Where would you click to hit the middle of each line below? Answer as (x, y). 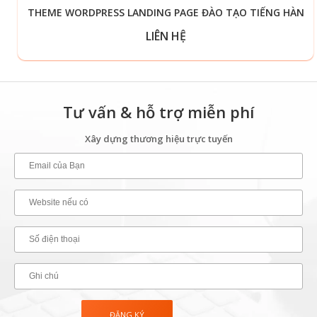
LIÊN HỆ (166, 36)
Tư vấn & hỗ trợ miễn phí (158, 111)
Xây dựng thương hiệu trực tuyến (158, 138)
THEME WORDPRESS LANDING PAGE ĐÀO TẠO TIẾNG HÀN (166, 12)
